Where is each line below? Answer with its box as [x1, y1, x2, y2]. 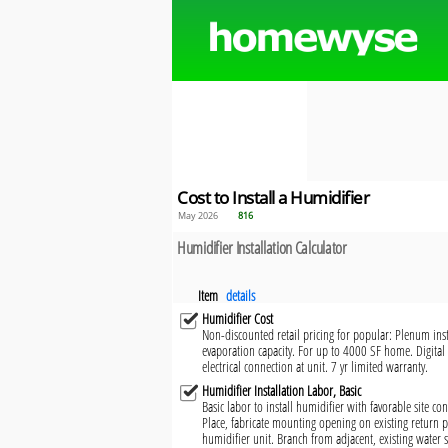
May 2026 [178, 209, 218, 223]
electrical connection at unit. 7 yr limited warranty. [202, 357, 428, 377]
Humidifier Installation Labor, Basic [202, 381, 361, 401]
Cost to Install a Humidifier [177, 185, 370, 209]
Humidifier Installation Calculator [177, 236, 347, 260]
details [226, 286, 255, 306]
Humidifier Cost [202, 309, 273, 329]
